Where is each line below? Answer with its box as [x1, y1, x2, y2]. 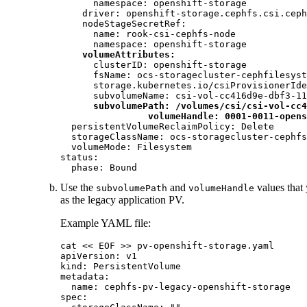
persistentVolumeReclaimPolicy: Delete [60, 121, 274, 132]
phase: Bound [60, 162, 137, 173]
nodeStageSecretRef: [60, 19, 186, 29]
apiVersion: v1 [60, 251, 137, 262]
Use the [60, 182, 96, 194]
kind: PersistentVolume [60, 261, 181, 272]
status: [60, 152, 99, 163]
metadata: [60, 271, 110, 282]
